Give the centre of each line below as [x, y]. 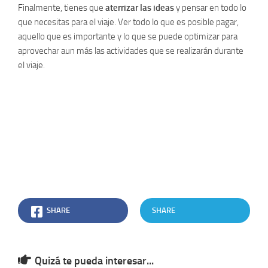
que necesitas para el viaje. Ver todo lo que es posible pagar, [128, 22]
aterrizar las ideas [140, 8]
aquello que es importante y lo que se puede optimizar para [128, 37]
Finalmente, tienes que [62, 8]
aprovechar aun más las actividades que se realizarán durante [131, 51]
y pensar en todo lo [210, 8]
